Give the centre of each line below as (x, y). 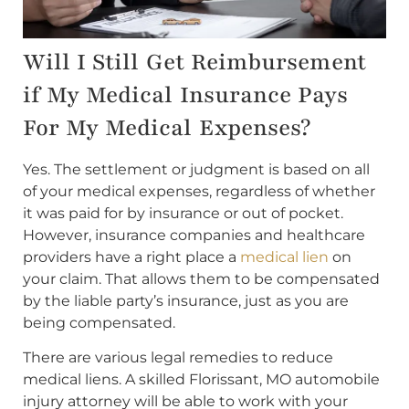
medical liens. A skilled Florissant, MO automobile (201, 380)
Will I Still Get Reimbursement (194, 62)
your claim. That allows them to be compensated (201, 278)
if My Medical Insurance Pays (185, 94)
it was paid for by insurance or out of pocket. (183, 213)
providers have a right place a (131, 257)
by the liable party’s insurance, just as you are (186, 300)
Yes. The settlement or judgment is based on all (196, 169)
